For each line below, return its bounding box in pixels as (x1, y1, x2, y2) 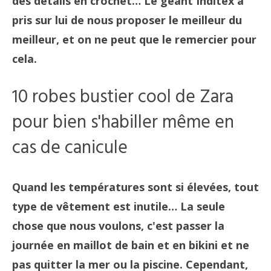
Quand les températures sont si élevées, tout (12, 179, 259, 194)
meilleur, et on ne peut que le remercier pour (12, 31, 256, 47)
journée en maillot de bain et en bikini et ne (12, 237, 249, 252)
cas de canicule (12, 133, 128, 163)
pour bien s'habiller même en (12, 108, 234, 137)
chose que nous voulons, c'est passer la (12, 218, 224, 233)
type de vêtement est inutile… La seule (12, 198, 225, 214)
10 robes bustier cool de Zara (12, 82, 233, 112)
